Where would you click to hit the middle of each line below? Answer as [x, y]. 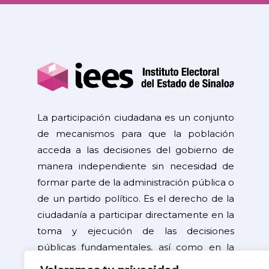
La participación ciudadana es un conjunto [136, 118]
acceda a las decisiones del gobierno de [136, 150]
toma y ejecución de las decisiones [136, 231]
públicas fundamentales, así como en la [136, 247]
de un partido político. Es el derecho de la [136, 199]
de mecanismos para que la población [136, 134]
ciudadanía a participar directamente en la [136, 215]
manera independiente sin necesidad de [136, 166]
